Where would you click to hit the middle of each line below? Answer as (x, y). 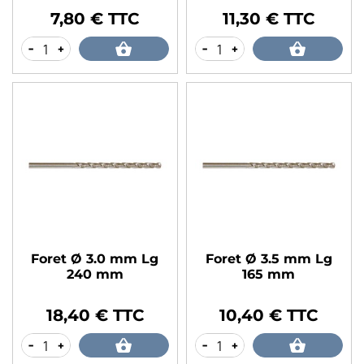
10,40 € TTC (269, 316)
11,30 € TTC (269, 19)
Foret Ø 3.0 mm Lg (95, 259)
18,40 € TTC (95, 316)
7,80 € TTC (95, 19)
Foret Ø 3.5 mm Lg (269, 259)
